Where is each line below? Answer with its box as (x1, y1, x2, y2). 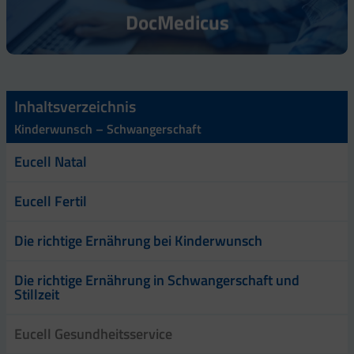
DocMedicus (125, 7, 229, 38)
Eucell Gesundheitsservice (14, 322, 172, 345)
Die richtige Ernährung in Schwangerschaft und (14, 269, 299, 291)
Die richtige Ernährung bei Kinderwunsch (14, 229, 262, 251)
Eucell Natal (14, 150, 87, 172)
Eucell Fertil (14, 190, 87, 212)
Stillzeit (14, 283, 59, 305)
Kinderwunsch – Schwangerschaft (14, 119, 201, 138)
